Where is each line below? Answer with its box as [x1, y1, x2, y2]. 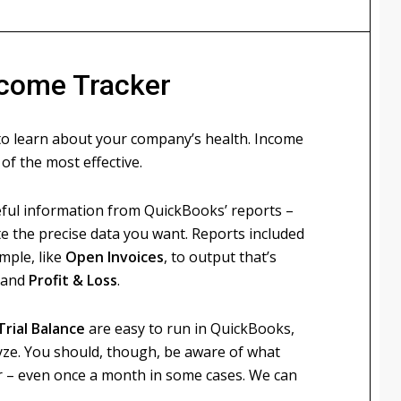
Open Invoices [65, 247, 164, 267]
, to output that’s [164, 247, 277, 267]
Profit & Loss [29, 270, 117, 290]
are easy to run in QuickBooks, [89, 319, 294, 338]
